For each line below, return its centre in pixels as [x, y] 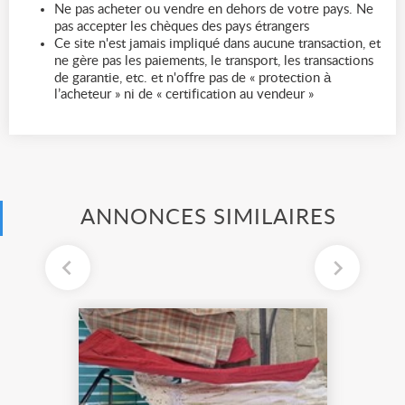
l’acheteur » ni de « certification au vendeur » [184, 94]
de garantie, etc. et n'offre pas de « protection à [193, 78]
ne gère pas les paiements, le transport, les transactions [214, 61]
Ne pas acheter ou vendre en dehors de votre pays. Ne [214, 9]
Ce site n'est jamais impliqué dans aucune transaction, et [217, 43]
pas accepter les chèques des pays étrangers [182, 26]
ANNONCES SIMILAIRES [208, 217]
